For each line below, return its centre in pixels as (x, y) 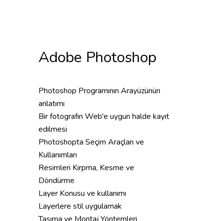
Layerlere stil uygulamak (80, 206)
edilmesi (53, 129)
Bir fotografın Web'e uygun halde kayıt (104, 116)
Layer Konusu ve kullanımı (82, 193)
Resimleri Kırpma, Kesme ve (86, 168)
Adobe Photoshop (97, 57)
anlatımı (52, 104)
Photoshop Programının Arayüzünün (99, 91)
